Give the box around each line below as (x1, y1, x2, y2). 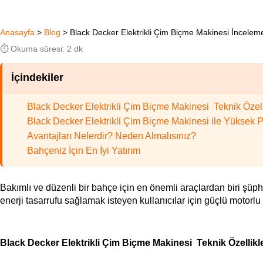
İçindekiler (11, 71, 63, 83)
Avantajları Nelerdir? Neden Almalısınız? (27, 130, 196, 141)
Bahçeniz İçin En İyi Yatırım (27, 145, 140, 156)
